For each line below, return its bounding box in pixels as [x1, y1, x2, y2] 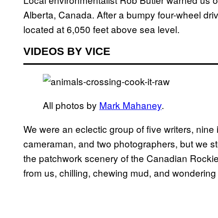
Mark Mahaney [99, 98, 162, 112]
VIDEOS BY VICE [23, 45, 110, 58]
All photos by [43, 98, 99, 112]
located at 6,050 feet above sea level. [23, 22, 180, 36]
